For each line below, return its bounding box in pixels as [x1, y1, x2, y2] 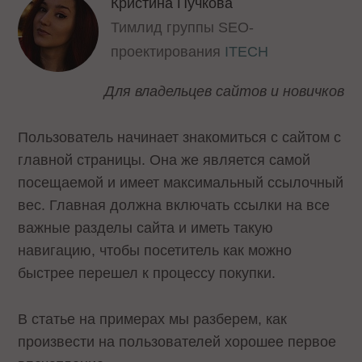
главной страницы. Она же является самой [18, 151, 311, 168]
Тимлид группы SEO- [111, 19, 255, 36]
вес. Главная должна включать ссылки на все [18, 196, 330, 213]
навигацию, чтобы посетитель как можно [18, 242, 293, 259]
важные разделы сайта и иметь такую [18, 219, 274, 236]
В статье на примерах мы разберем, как [18, 310, 288, 327]
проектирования [111, 44, 225, 60]
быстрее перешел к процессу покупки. [18, 264, 280, 281]
